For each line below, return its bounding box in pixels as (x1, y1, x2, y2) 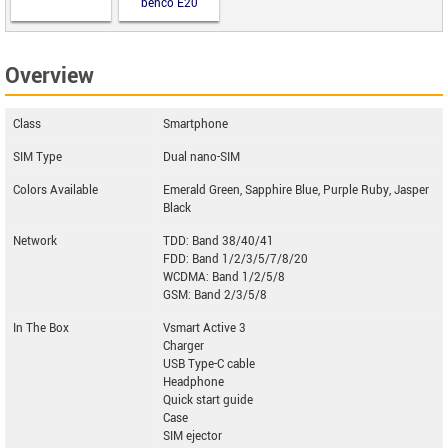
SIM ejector (163, 427, 222, 445)
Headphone (163, 373, 224, 391)
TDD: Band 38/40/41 (163, 232, 274, 250)
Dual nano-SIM (163, 148, 240, 166)
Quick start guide (163, 391, 253, 409)
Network (13, 232, 57, 250)
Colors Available (13, 181, 98, 199)
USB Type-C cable (163, 355, 255, 373)
